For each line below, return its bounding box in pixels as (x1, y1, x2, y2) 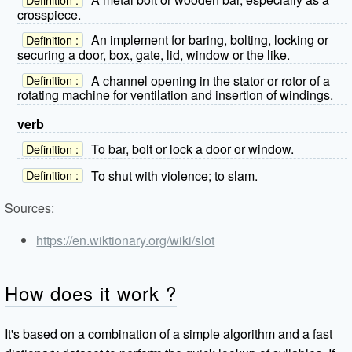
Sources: (5, 198, 55, 217)
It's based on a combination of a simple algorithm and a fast (5, 324, 333, 343)
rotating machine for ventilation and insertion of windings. (17, 86, 334, 104)
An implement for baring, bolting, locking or (90, 31, 328, 49)
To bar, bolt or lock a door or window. (90, 140, 294, 159)
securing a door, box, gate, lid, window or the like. (17, 45, 291, 64)
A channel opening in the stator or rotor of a (90, 71, 330, 90)
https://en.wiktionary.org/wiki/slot (36, 230, 215, 249)
